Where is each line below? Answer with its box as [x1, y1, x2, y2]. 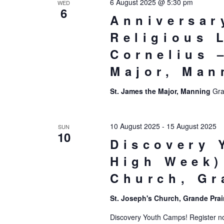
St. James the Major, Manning [109, 86, 212, 96]
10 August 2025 [109, 121, 160, 131]
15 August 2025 [166, 121, 216, 131]
